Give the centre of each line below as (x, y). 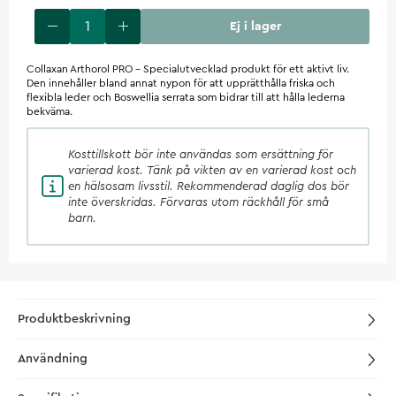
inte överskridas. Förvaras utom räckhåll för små (198, 202)
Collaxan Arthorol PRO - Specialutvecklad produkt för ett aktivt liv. (188, 69)
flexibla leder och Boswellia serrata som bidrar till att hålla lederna (186, 97)
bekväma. (49, 111)
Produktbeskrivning (74, 319)
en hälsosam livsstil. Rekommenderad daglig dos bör (209, 186)
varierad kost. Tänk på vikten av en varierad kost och (212, 170)
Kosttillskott (99, 154)
